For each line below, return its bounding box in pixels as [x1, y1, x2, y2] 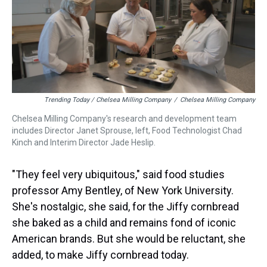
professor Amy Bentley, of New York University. [12, 184, 234, 197]
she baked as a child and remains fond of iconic [12, 216, 236, 229]
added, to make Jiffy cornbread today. [12, 249, 189, 262]
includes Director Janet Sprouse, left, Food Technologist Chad [12, 126, 242, 136]
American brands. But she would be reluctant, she [12, 232, 246, 246]
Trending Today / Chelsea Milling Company [44, 96, 171, 104]
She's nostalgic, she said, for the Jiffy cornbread [12, 200, 239, 213]
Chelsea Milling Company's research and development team [12, 114, 237, 124]
